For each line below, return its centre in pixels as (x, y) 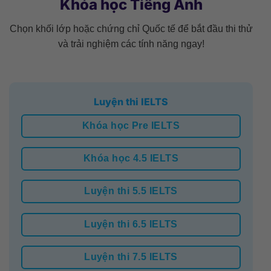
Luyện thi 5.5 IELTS (131, 191)
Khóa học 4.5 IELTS (131, 158)
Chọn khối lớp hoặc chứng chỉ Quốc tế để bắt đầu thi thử (131, 29)
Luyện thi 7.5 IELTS (131, 257)
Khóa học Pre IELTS (131, 125)
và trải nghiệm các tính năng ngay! (131, 44)
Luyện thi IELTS (131, 101)
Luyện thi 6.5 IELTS (131, 224)
